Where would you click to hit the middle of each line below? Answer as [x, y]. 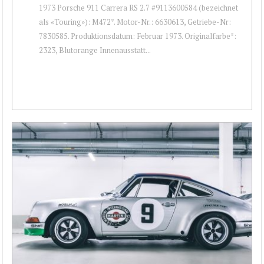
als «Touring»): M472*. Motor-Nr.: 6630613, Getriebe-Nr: [135, 22]
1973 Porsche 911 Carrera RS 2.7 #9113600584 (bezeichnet [138, 7]
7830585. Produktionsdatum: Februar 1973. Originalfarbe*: [138, 36]
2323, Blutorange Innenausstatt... [95, 50]
